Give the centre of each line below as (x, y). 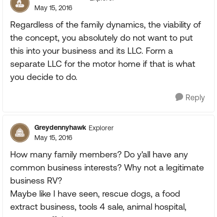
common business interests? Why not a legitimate (107, 167)
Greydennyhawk (60, 127)
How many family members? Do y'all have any (99, 154)
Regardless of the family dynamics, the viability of (106, 24)
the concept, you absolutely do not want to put (101, 38)
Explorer (101, 128)
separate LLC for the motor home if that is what (103, 64)
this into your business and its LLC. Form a (92, 51)
